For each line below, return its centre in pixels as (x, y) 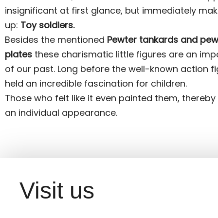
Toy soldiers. (47, 25)
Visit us (57, 190)
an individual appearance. (61, 113)
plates (18, 54)
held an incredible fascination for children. (96, 83)
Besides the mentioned (56, 40)
